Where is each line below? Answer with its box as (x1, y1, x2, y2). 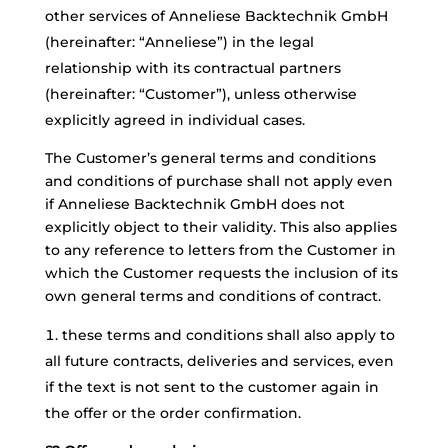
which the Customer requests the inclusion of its (44, 264, 398, 282)
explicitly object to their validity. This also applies (44, 218, 397, 236)
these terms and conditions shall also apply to (61, 326, 395, 344)
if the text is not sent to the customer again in (44, 378, 379, 396)
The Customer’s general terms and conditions (44, 149, 376, 167)
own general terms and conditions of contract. (44, 287, 381, 305)
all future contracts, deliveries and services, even (44, 352, 394, 370)
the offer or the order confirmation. (44, 404, 301, 422)
